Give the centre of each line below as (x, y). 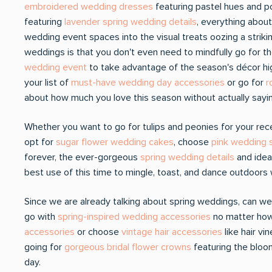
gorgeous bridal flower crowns (128, 247)
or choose (98, 232)
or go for (245, 83)
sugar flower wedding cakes (115, 142)
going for (44, 247)
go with (41, 217)
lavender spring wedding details (131, 22)
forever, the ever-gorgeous (82, 157)
